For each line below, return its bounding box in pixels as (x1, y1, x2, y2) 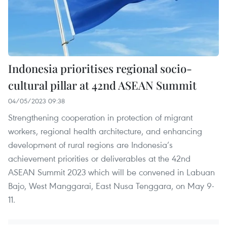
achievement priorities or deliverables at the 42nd (8, 152, 191, 164)
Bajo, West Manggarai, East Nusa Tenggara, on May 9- (8, 179, 214, 192)
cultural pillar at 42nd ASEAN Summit (8, 77, 197, 93)
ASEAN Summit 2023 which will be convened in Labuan (8, 166, 215, 178)
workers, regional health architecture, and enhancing (8, 125, 202, 137)
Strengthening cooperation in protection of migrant (8, 111, 193, 123)
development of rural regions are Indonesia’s (8, 138, 173, 150)
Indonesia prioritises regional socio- (8, 60, 192, 76)
